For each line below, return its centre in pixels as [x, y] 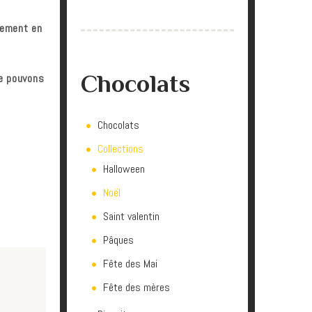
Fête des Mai [130, 264]
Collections [120, 149]
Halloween [124, 169]
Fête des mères [136, 287]
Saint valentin [131, 216]
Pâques [118, 240]
